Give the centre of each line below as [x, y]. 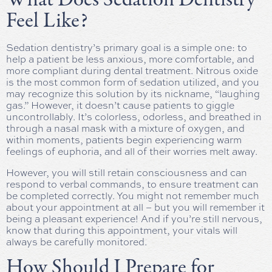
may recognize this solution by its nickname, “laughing [133, 93]
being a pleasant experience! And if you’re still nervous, [134, 219]
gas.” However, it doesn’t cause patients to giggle [120, 105]
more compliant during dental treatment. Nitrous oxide [132, 70]
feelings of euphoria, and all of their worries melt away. [132, 151]
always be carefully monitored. [76, 242]
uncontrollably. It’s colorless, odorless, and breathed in [134, 117]
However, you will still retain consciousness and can [127, 172]
